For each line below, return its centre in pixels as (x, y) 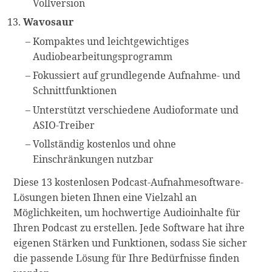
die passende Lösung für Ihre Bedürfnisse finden (127, 258)
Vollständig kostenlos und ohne (105, 144)
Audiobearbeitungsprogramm (103, 56)
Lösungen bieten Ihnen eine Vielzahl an (105, 197)
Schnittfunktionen (75, 91)
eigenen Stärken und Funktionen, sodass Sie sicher (131, 243)
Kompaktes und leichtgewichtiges (111, 41)
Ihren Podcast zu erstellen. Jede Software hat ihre (129, 227)
